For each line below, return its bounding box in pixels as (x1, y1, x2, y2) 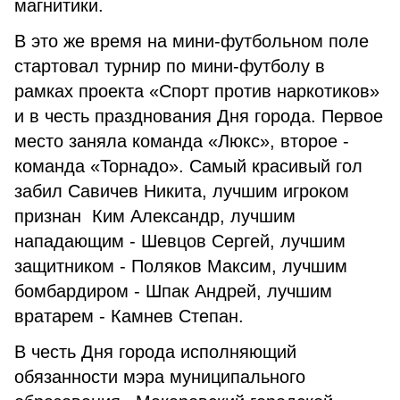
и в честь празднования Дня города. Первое (14, 106, 383, 126)
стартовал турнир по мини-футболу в (14, 56, 325, 76)
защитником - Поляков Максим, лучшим (14, 256, 347, 276)
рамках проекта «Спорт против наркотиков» (14, 81, 379, 101)
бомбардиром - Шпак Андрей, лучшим (14, 281, 332, 301)
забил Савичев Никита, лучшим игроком (14, 181, 349, 201)
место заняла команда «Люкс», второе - (14, 131, 349, 151)
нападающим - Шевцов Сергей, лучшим (14, 231, 346, 251)
